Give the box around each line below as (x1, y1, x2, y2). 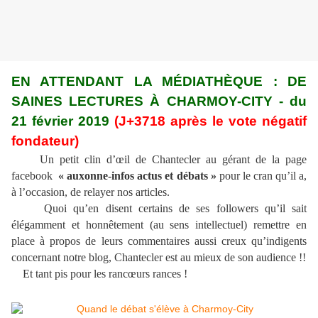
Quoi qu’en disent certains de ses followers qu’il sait (11, 202, 307, 215)
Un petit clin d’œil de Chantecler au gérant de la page (11, 153, 307, 166)
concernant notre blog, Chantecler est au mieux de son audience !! (11, 251, 306, 264)
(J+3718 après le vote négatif (114, 114, 307, 129)
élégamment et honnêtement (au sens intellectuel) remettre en (11, 219, 307, 231)
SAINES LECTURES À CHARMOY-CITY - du (11, 94, 307, 109)
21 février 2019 (11, 114, 114, 129)
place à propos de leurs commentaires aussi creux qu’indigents (11, 235, 307, 248)
